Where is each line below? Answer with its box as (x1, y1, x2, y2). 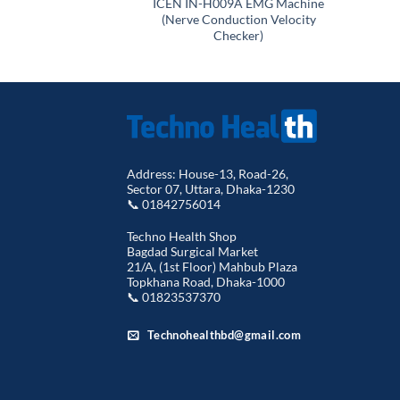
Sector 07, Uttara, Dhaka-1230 (127, 181, 295, 197)
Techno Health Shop (127, 228, 237, 244)
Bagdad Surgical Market (127, 243, 258, 259)
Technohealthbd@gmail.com (146, 328, 302, 343)
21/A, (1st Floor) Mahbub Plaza (127, 258, 297, 274)
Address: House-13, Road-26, (127, 166, 288, 182)
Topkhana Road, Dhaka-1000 (127, 273, 285, 289)
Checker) (213, 27, 263, 43)
